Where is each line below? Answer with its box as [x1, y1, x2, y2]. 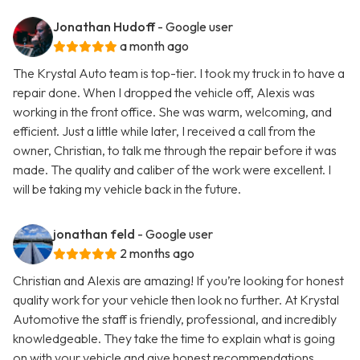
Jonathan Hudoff [53, 18, 155, 35]
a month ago [120, 38, 189, 55]
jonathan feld [53, 226, 135, 243]
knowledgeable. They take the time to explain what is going [13, 330, 335, 347]
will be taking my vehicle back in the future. [13, 181, 241, 198]
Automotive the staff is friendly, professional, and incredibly [13, 311, 337, 328]
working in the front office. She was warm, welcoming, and [13, 104, 332, 121]
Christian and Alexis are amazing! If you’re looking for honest [13, 272, 344, 289]
